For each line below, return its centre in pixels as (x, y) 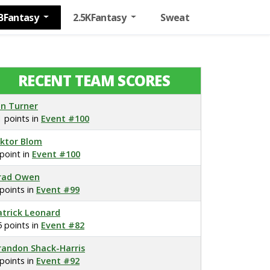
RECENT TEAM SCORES (94, 80)
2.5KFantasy (101, 17)
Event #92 (58, 261)
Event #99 (58, 190)
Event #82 (63, 225)
